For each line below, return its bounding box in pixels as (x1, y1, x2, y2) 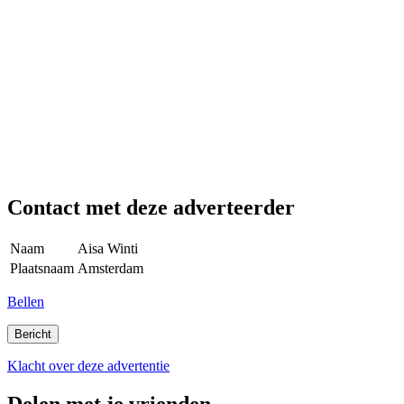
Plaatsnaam (10, 261, 74, 277)
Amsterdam (78, 261, 143, 277)
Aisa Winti (78, 241, 138, 257)
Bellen (7, 294, 44, 310)
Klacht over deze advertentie (7, 358, 170, 374)
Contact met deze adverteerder (7, 196, 295, 220)
